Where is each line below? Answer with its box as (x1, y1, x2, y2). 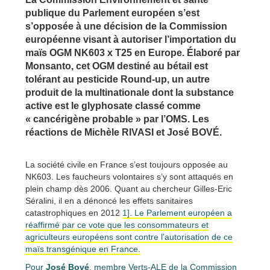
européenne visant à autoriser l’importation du (25, 34, 236, 45)
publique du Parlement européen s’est (25, 7, 199, 18)
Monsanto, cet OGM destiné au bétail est (25, 60, 208, 71)
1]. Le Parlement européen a (122, 207, 232, 218)
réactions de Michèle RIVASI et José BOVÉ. (25, 127, 222, 137)
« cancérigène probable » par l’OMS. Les (25, 113, 209, 124)
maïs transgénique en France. (25, 243, 140, 254)
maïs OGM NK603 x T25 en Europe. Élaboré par (25, 47, 240, 58)
